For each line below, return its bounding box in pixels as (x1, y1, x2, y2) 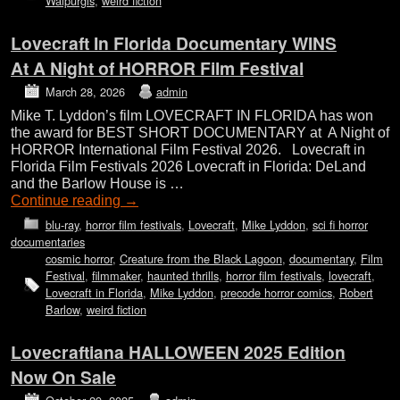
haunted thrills (146, 266, 219, 284)
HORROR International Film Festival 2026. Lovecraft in (11, 142, 365, 158)
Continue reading (11, 193, 124, 209)
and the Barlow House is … (11, 176, 184, 192)
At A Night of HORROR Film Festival (11, 54, 304, 80)
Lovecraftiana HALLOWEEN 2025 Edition (11, 338, 346, 364)
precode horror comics (220, 283, 332, 301)
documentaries (11, 232, 85, 250)
